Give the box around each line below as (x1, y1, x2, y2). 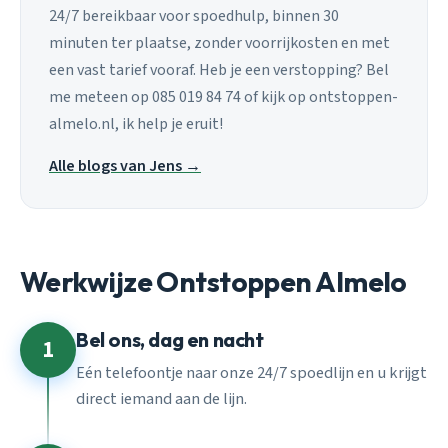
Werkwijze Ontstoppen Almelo (20, 263, 407, 299)
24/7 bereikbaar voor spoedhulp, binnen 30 (49, 5, 339, 28)
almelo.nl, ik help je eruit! (49, 113, 223, 136)
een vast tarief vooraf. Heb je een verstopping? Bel (49, 59, 389, 82)
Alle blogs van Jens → (49, 154, 201, 177)
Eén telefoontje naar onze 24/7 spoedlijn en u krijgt (76, 360, 427, 385)
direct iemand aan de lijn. (76, 386, 247, 411)
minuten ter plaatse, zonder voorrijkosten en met (49, 32, 390, 55)
